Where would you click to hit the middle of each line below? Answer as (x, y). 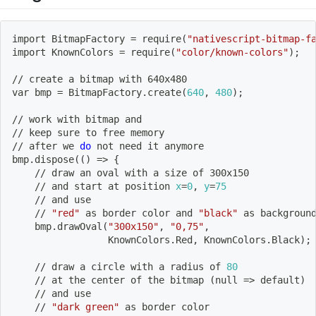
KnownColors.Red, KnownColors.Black (156, 239)
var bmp (35, 92)
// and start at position (94, 186)
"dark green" (85, 306)
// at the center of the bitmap (111, 280)
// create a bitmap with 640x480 (99, 79)
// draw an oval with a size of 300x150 (130, 172)
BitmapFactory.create (122, 92)
